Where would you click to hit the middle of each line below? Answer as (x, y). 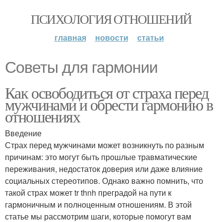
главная (70, 37)
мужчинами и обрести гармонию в (109, 104)
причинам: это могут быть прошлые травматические (101, 157)
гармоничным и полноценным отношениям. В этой (98, 204)
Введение (23, 133)
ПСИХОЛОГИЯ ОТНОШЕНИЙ (111, 19)
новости (111, 37)
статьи (150, 37)
